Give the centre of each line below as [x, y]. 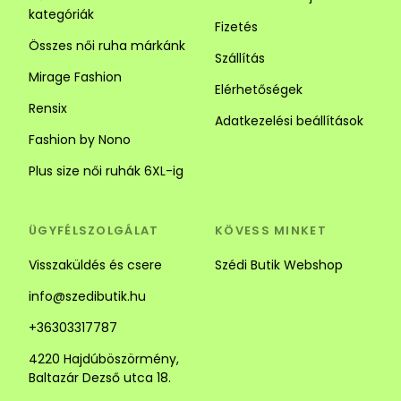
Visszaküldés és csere [95, 264]
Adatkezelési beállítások [289, 120]
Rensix [48, 108]
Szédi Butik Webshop [279, 264]
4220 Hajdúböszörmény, [104, 358]
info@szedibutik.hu [87, 296]
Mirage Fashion [75, 77]
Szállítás [240, 58]
